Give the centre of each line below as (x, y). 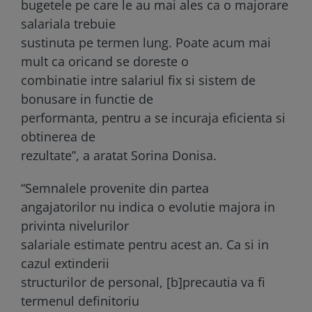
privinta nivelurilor (75, 225)
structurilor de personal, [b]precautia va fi (143, 282)
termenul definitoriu (80, 301)
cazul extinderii (65, 263)
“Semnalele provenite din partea (115, 188)
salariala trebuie (68, 23)
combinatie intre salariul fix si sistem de (138, 80)
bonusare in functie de (87, 99)
